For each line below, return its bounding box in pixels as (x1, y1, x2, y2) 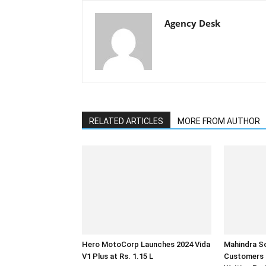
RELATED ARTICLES (89, 116, 163, 126)
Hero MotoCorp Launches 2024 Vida (82, 240, 210, 249)
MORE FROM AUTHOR (178, 116, 260, 126)
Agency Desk (164, 17, 220, 29)
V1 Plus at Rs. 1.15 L (82, 252, 153, 261)
